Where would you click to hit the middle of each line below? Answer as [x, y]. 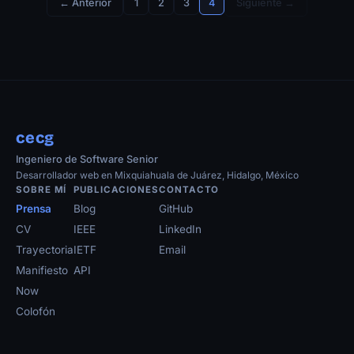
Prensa [34, 209]
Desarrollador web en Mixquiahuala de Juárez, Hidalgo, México [157, 175]
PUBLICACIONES [116, 190]
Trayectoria [45, 250]
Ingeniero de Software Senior [87, 160]
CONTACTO [189, 190]
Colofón [36, 312]
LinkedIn [180, 230]
